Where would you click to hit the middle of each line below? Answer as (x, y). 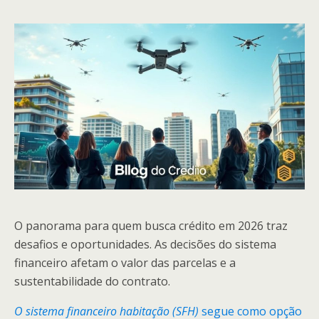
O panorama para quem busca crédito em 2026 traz (151, 226)
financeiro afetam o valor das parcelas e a (125, 263)
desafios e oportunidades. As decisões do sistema (145, 245)
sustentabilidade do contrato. (92, 282)
